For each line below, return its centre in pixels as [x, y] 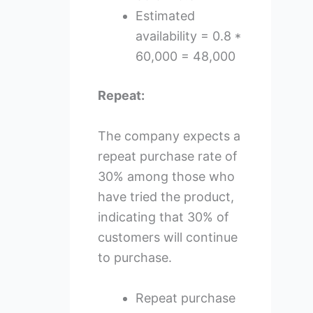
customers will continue [167, 238]
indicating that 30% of [163, 217]
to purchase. [134, 258]
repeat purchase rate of [167, 156]
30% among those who [166, 177]
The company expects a [169, 136]
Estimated [165, 16]
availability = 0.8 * [188, 36]
